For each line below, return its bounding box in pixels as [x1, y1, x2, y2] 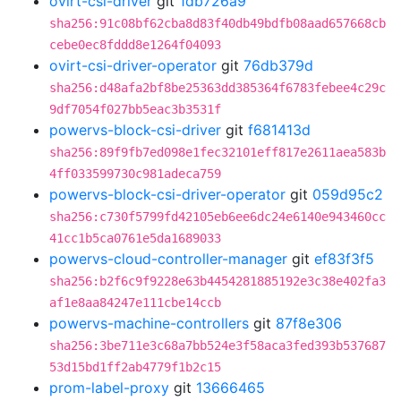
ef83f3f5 [314, 250, 374, 268]
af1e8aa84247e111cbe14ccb [49, 295, 221, 310]
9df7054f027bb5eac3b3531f [49, 102, 221, 116]
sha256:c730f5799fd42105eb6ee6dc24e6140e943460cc [49, 209, 386, 224]
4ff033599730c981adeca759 [49, 166, 221, 181]
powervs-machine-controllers [49, 314, 249, 332]
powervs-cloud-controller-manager [49, 250, 287, 268]
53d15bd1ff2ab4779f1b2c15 [49, 360, 221, 374]
